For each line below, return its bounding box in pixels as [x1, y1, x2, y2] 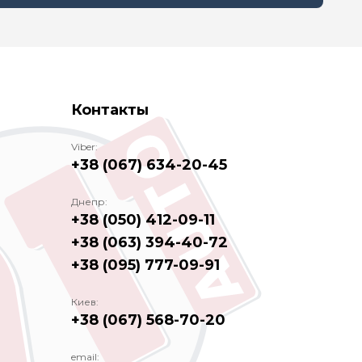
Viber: [71, 141, 98, 153]
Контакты [71, 101, 149, 119]
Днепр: [71, 196, 107, 208]
